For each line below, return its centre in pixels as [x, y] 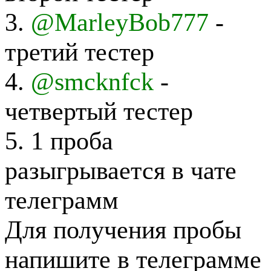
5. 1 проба [59, 140]
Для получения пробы [123, 229]
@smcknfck [92, 81]
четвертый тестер [99, 111]
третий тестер [80, 51]
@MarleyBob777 [120, 22]
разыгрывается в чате [121, 170]
